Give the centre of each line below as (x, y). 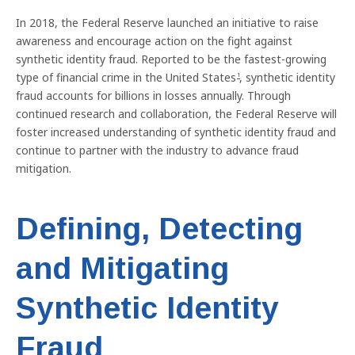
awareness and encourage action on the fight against (154, 40)
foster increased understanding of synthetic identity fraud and (176, 132)
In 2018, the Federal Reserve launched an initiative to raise (167, 22)
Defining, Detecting (159, 228)
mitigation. (44, 168)
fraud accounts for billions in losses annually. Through (153, 95)
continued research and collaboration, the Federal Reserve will (176, 113)
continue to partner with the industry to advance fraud (157, 150)
